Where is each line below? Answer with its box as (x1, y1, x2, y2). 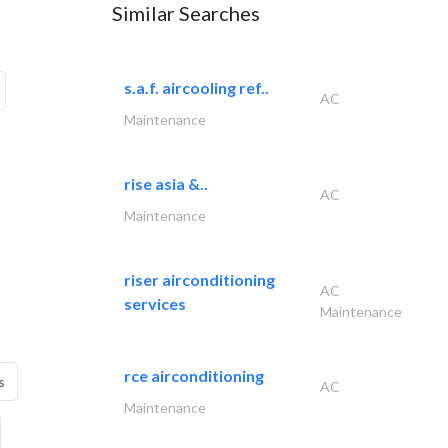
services (124, 294, 186, 313)
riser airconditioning (124, 270, 275, 289)
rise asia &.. (124, 174, 208, 193)
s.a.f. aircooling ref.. (124, 78, 269, 97)
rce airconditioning (124, 366, 264, 385)
